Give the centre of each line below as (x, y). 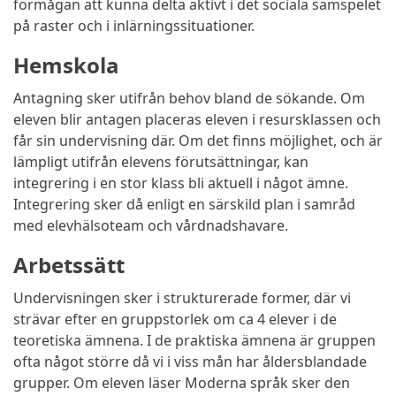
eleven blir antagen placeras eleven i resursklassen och (197, 120)
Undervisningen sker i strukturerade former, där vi (182, 298)
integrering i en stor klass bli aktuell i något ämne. (181, 183)
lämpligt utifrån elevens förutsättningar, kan (161, 162)
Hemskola (66, 65)
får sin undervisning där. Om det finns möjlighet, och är (198, 141)
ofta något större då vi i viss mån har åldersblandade (190, 362)
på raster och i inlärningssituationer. (134, 26)
